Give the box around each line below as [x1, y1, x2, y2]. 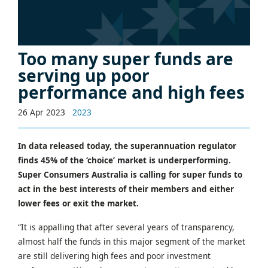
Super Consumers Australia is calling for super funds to [18, 168, 242, 180]
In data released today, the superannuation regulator [18, 139, 236, 151]
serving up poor [18, 63, 150, 87]
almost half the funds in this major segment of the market [18, 235, 245, 247]
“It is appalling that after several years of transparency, [18, 221, 234, 233]
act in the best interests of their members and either [18, 182, 234, 194]
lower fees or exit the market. [18, 197, 139, 209]
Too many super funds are [18, 47, 233, 70]
